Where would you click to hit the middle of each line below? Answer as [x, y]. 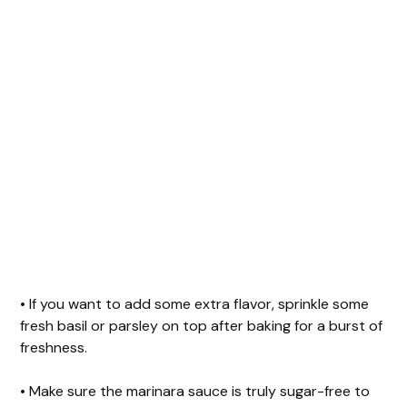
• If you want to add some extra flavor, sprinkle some [195, 303]
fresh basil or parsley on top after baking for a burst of [202, 325]
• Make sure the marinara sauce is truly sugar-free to [195, 391]
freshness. [56, 347]
